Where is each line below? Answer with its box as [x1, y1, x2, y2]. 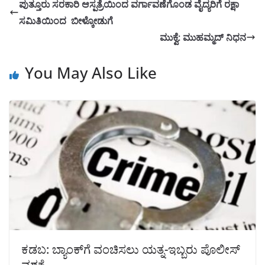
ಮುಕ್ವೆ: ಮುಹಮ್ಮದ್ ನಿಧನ [160, 31, 246, 44]
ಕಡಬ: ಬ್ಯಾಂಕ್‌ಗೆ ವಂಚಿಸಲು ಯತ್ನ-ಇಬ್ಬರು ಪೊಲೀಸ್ [21, 241, 240, 257]
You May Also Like [25, 62, 157, 84]
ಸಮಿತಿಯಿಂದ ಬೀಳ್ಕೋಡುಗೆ [19, 14, 113, 28]
